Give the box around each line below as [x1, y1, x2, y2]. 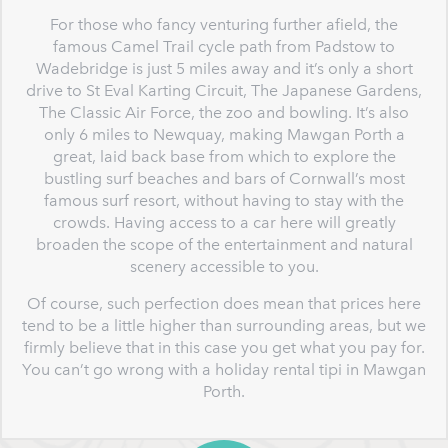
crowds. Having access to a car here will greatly [52, 213, 396, 232]
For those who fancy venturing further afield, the [50, 15, 398, 34]
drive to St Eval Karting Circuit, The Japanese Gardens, [26, 81, 422, 100]
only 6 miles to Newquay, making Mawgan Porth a [43, 125, 405, 144]
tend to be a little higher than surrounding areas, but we [22, 316, 426, 335]
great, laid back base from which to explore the [52, 147, 396, 166]
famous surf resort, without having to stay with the [44, 191, 404, 210]
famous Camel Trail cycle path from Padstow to [53, 37, 395, 56]
